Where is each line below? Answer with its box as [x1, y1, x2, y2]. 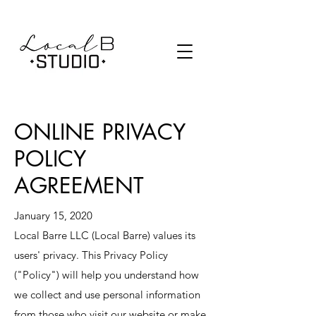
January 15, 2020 [14, 209, 95, 222]
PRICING [92, 35, 121, 44]
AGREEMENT [14, 171, 151, 200]
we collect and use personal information [14, 288, 200, 301]
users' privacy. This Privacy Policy [14, 248, 168, 262]
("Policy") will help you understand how [14, 268, 199, 281]
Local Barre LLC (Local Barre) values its [14, 229, 195, 242]
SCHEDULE [30, 35, 70, 44]
